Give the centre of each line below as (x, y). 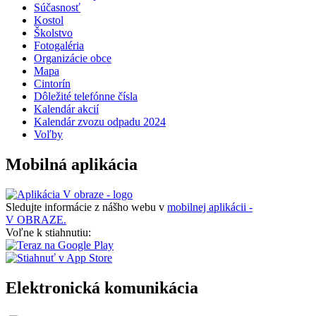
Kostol (49, 20)
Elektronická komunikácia (102, 288)
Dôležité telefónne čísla (86, 97)
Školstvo (53, 33)
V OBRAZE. (36, 220)
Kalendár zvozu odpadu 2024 (100, 122)
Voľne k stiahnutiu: (48, 233)
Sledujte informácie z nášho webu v (86, 207)
